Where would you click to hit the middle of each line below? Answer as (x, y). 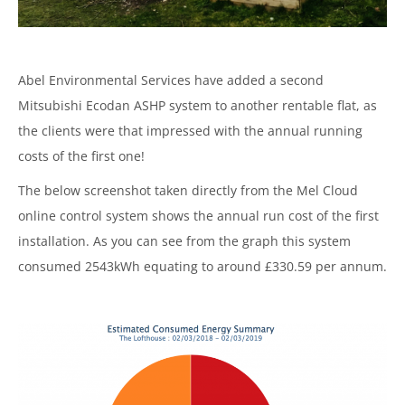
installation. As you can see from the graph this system (184, 240)
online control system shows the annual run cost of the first (198, 215)
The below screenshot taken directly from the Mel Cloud (188, 190)
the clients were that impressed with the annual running (190, 130)
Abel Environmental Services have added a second (171, 80)
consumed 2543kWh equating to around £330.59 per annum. (202, 266)
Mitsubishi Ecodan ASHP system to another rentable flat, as (198, 105)
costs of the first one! (81, 155)
